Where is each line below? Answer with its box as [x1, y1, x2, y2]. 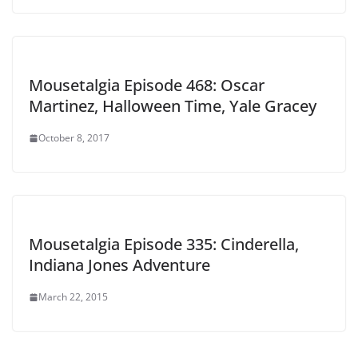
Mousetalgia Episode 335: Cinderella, [29, 233, 299, 256]
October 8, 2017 [38, 131, 109, 145]
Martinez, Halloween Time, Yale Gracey [29, 95, 316, 117]
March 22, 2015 [38, 290, 108, 304]
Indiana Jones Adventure [29, 254, 210, 276]
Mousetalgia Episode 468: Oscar [29, 74, 265, 97]
